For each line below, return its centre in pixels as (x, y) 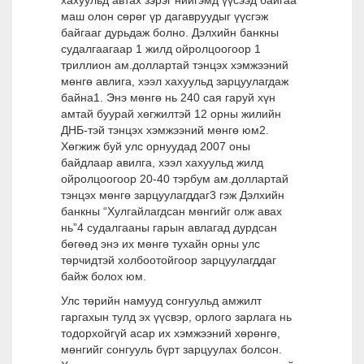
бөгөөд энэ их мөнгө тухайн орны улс (160, 244)
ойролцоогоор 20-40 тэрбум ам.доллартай (175, 179)
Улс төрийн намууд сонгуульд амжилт (161, 301)
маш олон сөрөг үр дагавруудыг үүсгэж (165, 16)
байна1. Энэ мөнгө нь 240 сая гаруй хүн (168, 97)
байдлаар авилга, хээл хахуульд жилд (162, 162)
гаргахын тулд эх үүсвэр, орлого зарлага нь (176, 317)
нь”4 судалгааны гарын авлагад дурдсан (169, 227)
